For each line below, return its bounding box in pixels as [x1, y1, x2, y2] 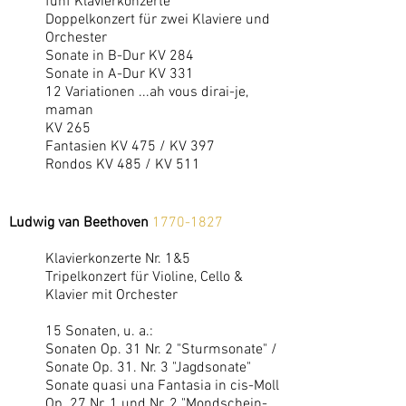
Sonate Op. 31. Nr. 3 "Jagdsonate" [45, 359, 251, 377]
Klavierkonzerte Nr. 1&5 [45, 250, 190, 268]
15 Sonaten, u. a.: [45, 323, 153, 341]
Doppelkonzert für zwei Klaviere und [45, 11, 270, 29]
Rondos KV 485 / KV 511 [45, 156, 200, 174]
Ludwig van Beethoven [9, 214, 152, 232]
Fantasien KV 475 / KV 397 [45, 138, 215, 156]
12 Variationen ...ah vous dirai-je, [45, 83, 248, 101]
